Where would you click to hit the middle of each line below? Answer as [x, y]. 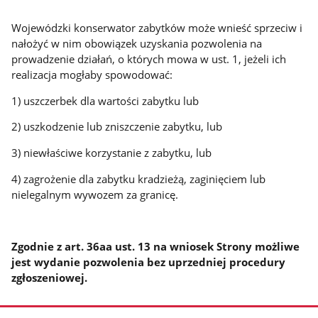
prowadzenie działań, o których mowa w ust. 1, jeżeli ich [149, 59]
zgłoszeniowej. [50, 277]
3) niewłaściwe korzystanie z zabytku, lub [112, 152]
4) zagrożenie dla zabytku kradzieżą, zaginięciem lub [139, 179]
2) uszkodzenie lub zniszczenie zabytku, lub [117, 127]
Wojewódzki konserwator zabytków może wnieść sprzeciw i [157, 27]
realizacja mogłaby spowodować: [92, 74]
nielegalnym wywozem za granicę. [95, 194]
